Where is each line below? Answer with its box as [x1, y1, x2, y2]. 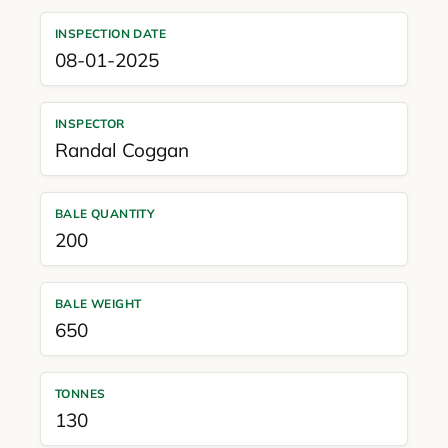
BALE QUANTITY [54, 205, 156, 221]
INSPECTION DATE [54, 25, 166, 41]
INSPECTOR [54, 115, 125, 131]
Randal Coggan [54, 137, 189, 162]
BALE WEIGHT [54, 295, 142, 311]
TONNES [54, 385, 106, 401]
